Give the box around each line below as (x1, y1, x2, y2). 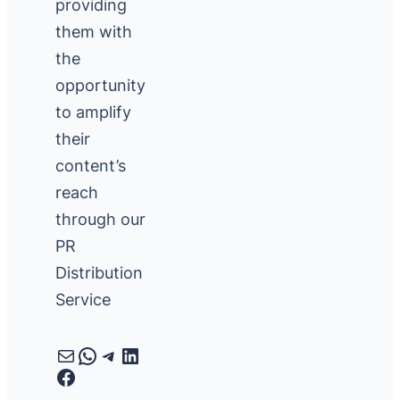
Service (54, 289, 111, 310)
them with (54, 21, 132, 42)
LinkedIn (118, 341, 204, 368)
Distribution (54, 262, 143, 283)
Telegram (96, 341, 192, 368)
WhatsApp (75, 341, 182, 368)
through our (54, 209, 146, 229)
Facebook (54, 362, 154, 389)
